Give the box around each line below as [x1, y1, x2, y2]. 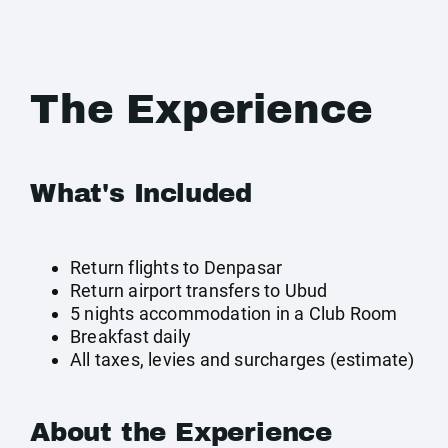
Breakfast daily [70, 326, 191, 347]
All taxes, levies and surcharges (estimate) [70, 349, 415, 370]
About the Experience [30, 418, 332, 446]
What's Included [30, 179, 252, 207]
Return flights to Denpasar [70, 257, 283, 278]
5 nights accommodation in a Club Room [70, 303, 398, 324]
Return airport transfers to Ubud [70, 280, 328, 301]
